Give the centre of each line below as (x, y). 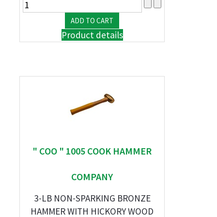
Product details (92, 35)
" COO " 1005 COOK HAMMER (92, 151)
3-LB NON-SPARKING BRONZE (92, 198)
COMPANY (92, 177)
